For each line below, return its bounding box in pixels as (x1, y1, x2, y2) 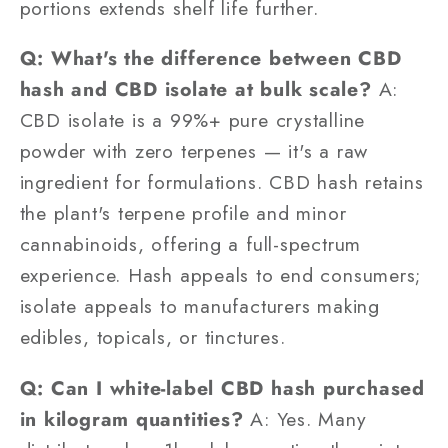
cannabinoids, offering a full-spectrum (19, 230, 362, 259)
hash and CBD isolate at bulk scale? (19, 75, 372, 104)
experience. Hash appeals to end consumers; (19, 261, 422, 290)
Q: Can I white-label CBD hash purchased (19, 373, 425, 402)
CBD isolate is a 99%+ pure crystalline (19, 106, 366, 135)
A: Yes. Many (243, 404, 367, 433)
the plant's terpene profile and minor (19, 199, 347, 228)
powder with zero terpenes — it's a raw (19, 137, 369, 166)
